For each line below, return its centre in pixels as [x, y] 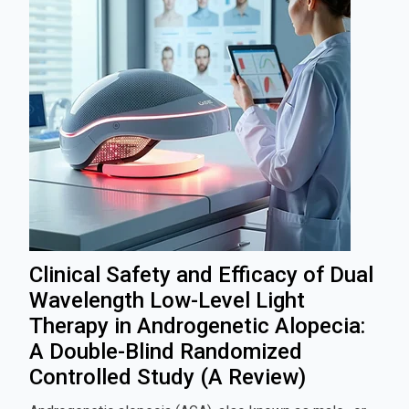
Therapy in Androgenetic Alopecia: [197, 325]
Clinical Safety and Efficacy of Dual [201, 274]
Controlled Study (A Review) [168, 377]
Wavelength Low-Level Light [167, 300]
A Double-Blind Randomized [166, 351]
